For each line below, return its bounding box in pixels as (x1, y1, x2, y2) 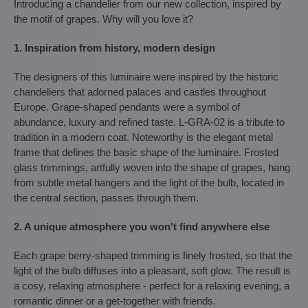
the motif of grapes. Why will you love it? (14, 13, 193, 25)
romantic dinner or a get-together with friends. (14, 295, 216, 307)
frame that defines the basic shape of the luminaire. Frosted (14, 146, 278, 158)
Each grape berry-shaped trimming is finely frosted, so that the (14, 250, 292, 261)
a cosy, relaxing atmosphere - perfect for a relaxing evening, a (14, 280, 289, 291)
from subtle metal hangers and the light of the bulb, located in (14, 177, 284, 188)
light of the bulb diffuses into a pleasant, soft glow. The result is (14, 265, 291, 276)
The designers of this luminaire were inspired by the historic (14, 71, 278, 82)
